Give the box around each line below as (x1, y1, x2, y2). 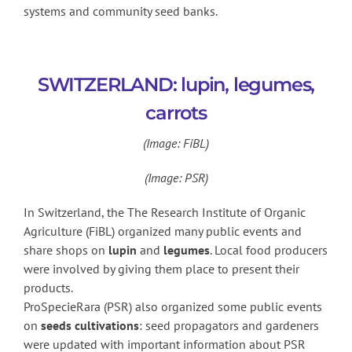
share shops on (24, 241, 108, 258)
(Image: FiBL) (143, 134, 209, 151)
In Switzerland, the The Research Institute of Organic (24, 203, 306, 220)
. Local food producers (210, 241, 328, 258)
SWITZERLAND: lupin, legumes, (37, 73, 315, 97)
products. (24, 279, 73, 295)
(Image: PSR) (144, 169, 208, 185)
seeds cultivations (41, 317, 139, 333)
